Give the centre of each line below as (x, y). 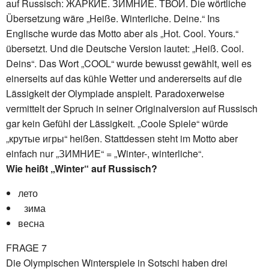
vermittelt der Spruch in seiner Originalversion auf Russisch (132, 108)
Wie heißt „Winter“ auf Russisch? (82, 168)
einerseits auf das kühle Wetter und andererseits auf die (124, 78)
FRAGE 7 (26, 247)
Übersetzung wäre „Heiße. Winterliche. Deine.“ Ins (113, 18)
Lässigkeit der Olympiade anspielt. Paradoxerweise (115, 93)
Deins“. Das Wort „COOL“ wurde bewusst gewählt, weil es (129, 63)
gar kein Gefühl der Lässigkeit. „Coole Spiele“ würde (117, 123)
